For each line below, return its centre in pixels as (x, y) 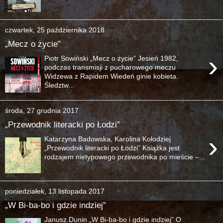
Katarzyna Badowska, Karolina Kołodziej (108, 139)
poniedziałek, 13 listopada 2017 (55, 191)
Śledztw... (59, 85)
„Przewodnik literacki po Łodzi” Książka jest (112, 148)
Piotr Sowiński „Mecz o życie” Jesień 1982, (111, 58)
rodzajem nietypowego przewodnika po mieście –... (125, 157)
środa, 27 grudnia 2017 (42, 110)
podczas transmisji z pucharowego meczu (110, 67)
